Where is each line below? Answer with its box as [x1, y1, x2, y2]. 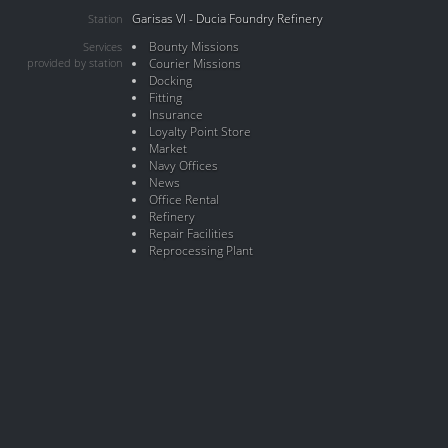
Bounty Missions [148, 38, 239, 55]
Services [83, 39, 122, 55]
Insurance [148, 106, 203, 123]
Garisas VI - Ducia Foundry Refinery [132, 10, 323, 27]
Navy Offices [148, 157, 218, 174]
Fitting [148, 89, 182, 106]
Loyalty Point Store [148, 123, 251, 140]
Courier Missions [148, 55, 241, 72]
